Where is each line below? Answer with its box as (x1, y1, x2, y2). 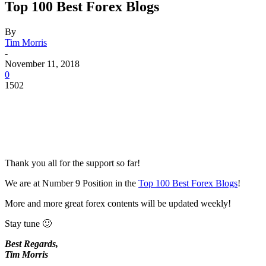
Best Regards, (5, 238, 58, 249)
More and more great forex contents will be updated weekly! (5, 198, 231, 208)
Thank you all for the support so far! (5, 157, 140, 168)
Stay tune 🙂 (5, 218, 52, 229)
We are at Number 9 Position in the (5, 178, 138, 188)
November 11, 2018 (5, 58, 80, 69)
